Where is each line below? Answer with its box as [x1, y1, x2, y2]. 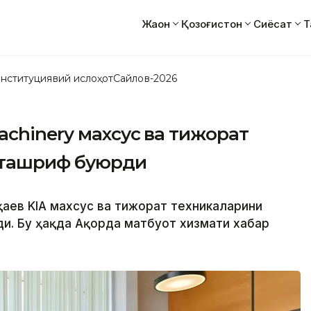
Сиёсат [253, 17, 292, 31]
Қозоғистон [181, 17, 242, 31]
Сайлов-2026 [113, 72, 177, 85]
